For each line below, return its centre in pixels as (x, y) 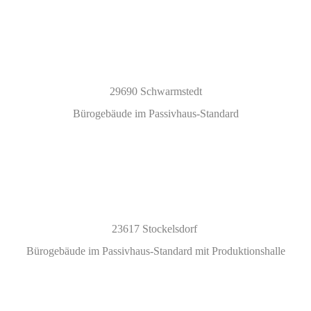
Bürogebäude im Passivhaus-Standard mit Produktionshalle (155, 251)
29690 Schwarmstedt (155, 91)
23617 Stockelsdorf (155, 228)
